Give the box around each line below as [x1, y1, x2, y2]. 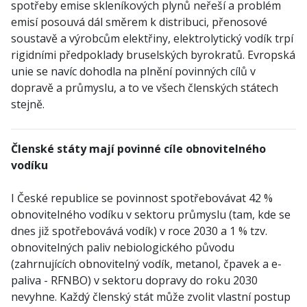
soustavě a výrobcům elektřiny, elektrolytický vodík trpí [11, 31, 293, 46]
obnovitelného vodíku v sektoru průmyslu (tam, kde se [11, 207, 291, 222]
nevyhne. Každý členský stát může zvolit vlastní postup [11, 289, 291, 304]
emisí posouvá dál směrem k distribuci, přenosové [11, 14, 267, 29]
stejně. [11, 97, 45, 112]
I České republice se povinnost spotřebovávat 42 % [11, 191, 273, 206]
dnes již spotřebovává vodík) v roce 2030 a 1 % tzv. [11, 223, 267, 238]
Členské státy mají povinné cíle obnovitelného [11, 141, 266, 156]
